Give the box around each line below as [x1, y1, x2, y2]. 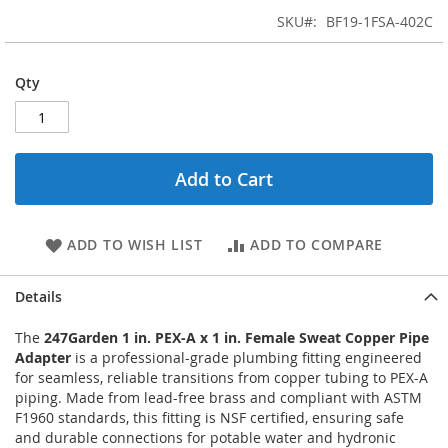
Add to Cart [175, 167, 273, 192]
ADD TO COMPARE [250, 235, 383, 255]
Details [15, 287, 62, 307]
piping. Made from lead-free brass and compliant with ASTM [15, 388, 422, 408]
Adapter [15, 348, 71, 368]
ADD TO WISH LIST [67, 235, 203, 255]
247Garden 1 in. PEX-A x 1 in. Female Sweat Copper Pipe [44, 328, 429, 348]
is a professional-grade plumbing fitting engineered [71, 348, 422, 368]
